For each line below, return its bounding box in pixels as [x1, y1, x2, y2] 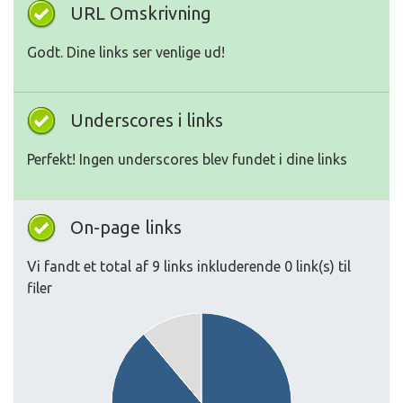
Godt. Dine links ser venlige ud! [27, 44, 225, 60]
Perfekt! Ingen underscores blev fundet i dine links [27, 151, 347, 167]
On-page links [70, 217, 182, 237]
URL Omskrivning [70, 3, 211, 23]
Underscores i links [70, 110, 223, 130]
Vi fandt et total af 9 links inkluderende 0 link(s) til [27, 258, 351, 274]
